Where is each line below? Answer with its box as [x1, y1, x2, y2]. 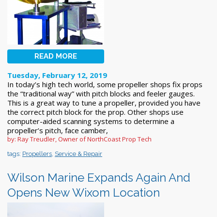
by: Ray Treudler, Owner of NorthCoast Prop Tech [7, 134, 152, 143]
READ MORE [34, 51, 77, 61]
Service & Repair [55, 150, 102, 157]
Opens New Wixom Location [7, 185, 160, 200]
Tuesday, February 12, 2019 [7, 70, 107, 80]
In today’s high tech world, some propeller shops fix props [7, 79, 202, 89]
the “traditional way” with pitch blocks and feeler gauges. [7, 88, 195, 98]
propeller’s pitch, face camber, [7, 125, 108, 135]
